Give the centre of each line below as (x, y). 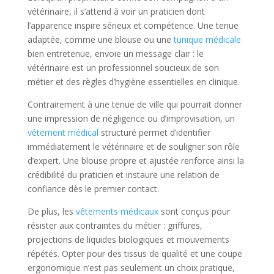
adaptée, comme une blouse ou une (100, 40)
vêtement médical (63, 133)
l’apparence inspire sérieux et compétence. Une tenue (133, 26)
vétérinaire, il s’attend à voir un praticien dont (116, 12)
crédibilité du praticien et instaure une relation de (123, 175)
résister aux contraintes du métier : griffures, (115, 226)
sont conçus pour (194, 212)
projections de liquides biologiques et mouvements (128, 240)
